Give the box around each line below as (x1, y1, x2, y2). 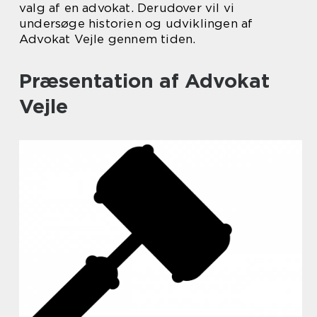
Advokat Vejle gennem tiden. (19, 32, 196, 46)
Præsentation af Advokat (19, 69, 270, 93)
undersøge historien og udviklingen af (19, 16, 253, 30)
